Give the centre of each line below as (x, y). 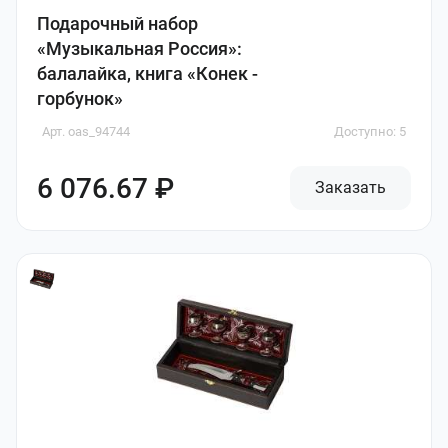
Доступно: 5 (370, 131)
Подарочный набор (117, 23)
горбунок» (80, 98)
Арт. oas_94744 (86, 131)
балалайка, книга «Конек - (147, 73)
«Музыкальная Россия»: (139, 48)
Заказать (350, 187)
